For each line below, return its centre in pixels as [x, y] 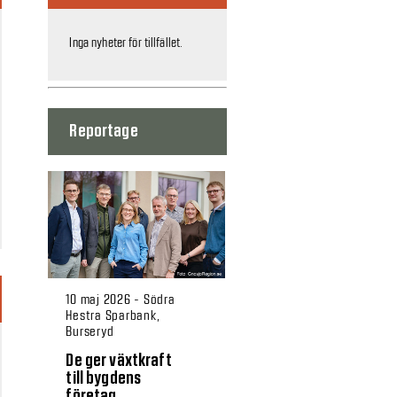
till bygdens [104, 379]
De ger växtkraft [119, 361]
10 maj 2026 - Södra [121, 299]
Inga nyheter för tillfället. [126, 42]
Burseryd [90, 331]
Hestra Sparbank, [113, 315]
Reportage [104, 131]
